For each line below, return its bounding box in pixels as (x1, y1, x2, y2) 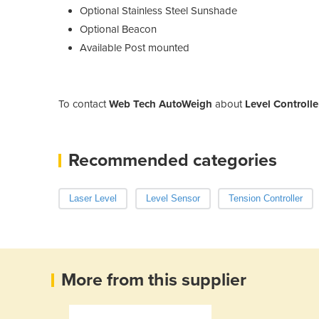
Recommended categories (68, 149, 277, 171)
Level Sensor (145, 192, 200, 204)
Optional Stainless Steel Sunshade (80, 4, 237, 17)
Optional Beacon (80, 22, 157, 36)
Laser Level (69, 192, 117, 204)
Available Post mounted (80, 41, 189, 54)
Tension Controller (229, 192, 303, 204)
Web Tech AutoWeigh (109, 97, 212, 110)
